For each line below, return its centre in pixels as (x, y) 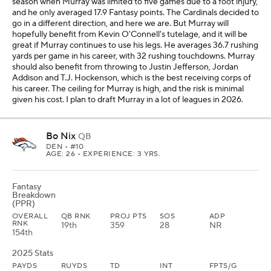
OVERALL (30, 216)
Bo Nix (61, 136)
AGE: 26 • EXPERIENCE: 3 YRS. (103, 154)
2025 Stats (33, 253)
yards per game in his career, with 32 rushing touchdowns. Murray (133, 56)
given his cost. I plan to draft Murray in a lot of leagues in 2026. (128, 100)
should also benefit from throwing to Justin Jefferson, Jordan (125, 67)
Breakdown (34, 195)
